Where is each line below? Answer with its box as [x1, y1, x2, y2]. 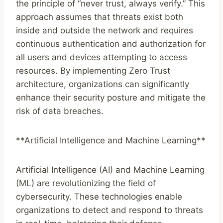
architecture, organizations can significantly [16, 79, 189, 90]
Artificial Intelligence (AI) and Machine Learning [16, 165, 205, 175]
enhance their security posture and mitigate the [16, 93, 206, 103]
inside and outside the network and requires [16, 25, 193, 36]
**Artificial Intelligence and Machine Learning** [16, 135, 206, 146]
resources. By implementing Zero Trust [16, 66, 170, 76]
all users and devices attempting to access [16, 52, 187, 63]
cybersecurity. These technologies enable [16, 192, 182, 202]
